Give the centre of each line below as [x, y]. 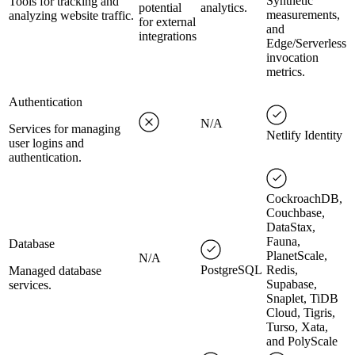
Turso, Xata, [297, 327]
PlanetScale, [297, 256]
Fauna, [283, 242]
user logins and [46, 143]
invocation [292, 58]
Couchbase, [296, 213]
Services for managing [65, 129]
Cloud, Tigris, [301, 313]
